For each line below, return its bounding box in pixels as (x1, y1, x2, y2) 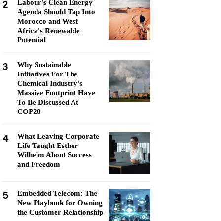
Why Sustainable (17, 61, 71, 69)
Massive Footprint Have (17, 89, 95, 97)
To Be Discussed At (17, 98, 78, 106)
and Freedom (17, 160, 60, 168)
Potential (17, 36, 46, 44)
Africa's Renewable (17, 27, 80, 35)
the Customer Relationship (17, 208, 103, 216)
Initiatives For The (17, 70, 77, 78)
